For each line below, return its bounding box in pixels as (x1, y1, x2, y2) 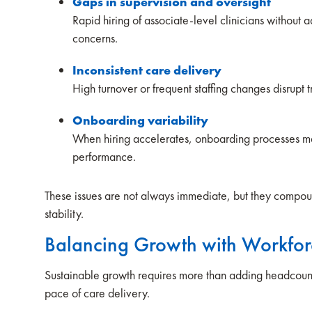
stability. (45, 205, 86, 221)
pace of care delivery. (45, 285, 153, 301)
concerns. (72, 30, 123, 46)
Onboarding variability (72, 112, 208, 128)
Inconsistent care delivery (72, 62, 221, 78)
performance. (72, 148, 141, 164)
